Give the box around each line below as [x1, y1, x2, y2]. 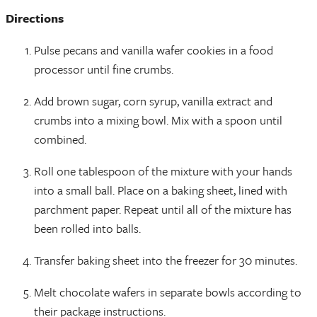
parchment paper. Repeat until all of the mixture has [34, 200, 292, 218]
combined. [34, 129, 89, 148]
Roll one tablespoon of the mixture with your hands [34, 161, 292, 180]
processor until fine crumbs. [34, 59, 176, 78]
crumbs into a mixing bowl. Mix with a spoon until [34, 110, 282, 129]
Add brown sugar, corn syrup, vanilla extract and [34, 91, 272, 110]
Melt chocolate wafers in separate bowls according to [34, 282, 301, 301]
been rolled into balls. [34, 219, 144, 237]
